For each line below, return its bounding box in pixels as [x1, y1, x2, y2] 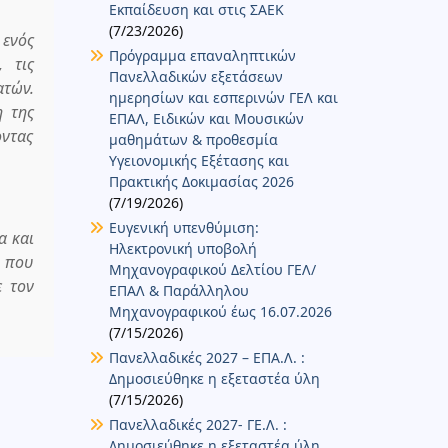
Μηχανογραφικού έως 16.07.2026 [108, 301, 332, 321]
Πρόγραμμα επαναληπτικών [108, 45, 296, 65]
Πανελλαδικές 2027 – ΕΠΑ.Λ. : [108, 347, 305, 367]
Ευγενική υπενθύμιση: [108, 217, 259, 237]
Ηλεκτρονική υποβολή [108, 238, 257, 258]
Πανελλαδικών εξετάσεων [108, 66, 283, 86]
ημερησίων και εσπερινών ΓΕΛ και [108, 87, 338, 107]
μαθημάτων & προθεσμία [108, 129, 278, 149]
